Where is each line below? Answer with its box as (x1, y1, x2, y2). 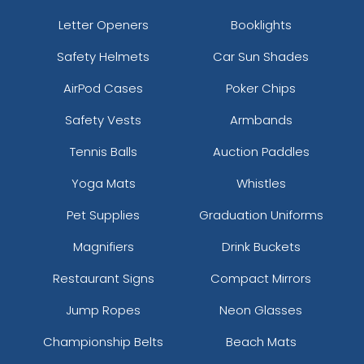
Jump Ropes (66, 301, 141, 318)
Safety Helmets (57, 47, 149, 65)
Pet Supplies (67, 206, 140, 223)
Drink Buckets (221, 237, 301, 255)
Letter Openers (58, 15, 149, 33)
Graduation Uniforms (198, 206, 323, 223)
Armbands (229, 110, 292, 128)
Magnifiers (72, 237, 134, 255)
